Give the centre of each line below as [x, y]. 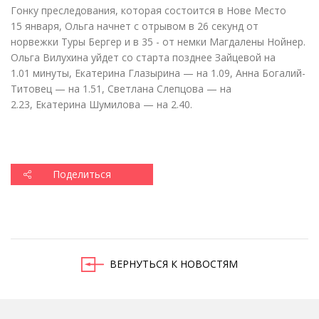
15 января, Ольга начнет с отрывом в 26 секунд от [135, 26]
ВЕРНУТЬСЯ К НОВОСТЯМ [174, 263]
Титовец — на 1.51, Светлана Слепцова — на [121, 88]
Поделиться [82, 174]
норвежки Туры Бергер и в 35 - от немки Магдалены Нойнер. [158, 41]
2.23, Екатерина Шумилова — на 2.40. [101, 104]
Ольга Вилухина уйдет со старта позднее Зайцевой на [143, 57]
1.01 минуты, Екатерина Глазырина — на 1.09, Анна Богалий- [158, 73]
